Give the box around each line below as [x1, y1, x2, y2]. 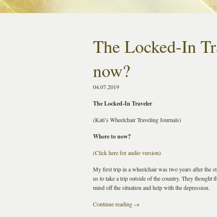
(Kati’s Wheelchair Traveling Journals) [93, 116, 181, 124]
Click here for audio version [95, 149, 159, 156]
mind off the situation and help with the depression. [93, 184, 210, 191]
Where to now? [93, 132, 131, 140]
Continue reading [93, 200, 134, 208]
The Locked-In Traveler [93, 99, 152, 108]
